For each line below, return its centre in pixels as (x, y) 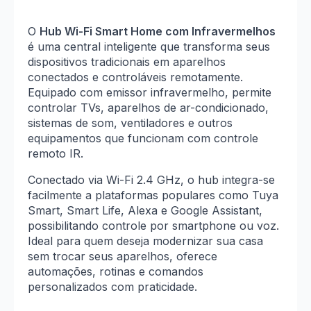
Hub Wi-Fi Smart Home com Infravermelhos (158, 31)
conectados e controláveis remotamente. (135, 77)
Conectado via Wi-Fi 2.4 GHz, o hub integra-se (151, 179)
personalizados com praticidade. (112, 286)
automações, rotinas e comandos (116, 271)
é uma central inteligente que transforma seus (149, 46)
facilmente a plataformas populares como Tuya (153, 195)
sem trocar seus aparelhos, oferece (123, 256)
